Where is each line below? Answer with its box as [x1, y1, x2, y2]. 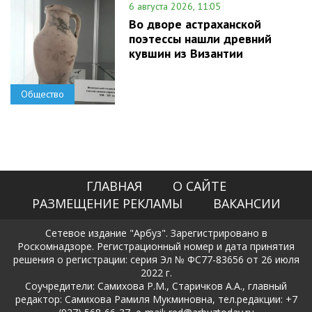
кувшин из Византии [129, 45, 243, 61]
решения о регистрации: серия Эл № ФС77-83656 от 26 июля [13, 252, 299, 266]
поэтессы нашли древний [129, 30, 272, 47]
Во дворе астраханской [129, 15, 261, 32]
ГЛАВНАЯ [86, 177, 142, 194]
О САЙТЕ [172, 177, 226, 194]
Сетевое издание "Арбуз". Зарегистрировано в [45, 226, 267, 240]
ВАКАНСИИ [212, 194, 281, 212]
